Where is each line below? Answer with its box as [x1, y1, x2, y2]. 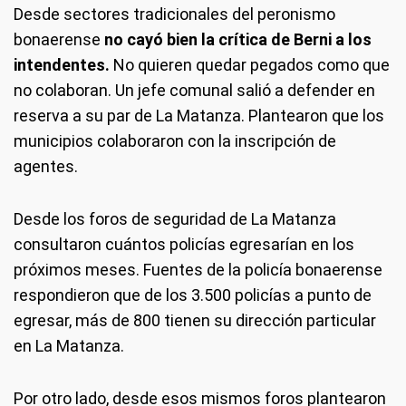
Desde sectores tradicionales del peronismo [14, 4, 335, 24]
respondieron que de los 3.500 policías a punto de [14, 285, 372, 304]
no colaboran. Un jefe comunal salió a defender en [14, 80, 375, 100]
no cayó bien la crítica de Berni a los [104, 29, 372, 49]
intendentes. [14, 54, 113, 74]
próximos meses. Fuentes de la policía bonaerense [14, 259, 382, 279]
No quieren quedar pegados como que [113, 54, 390, 74]
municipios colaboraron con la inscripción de [14, 130, 336, 150]
